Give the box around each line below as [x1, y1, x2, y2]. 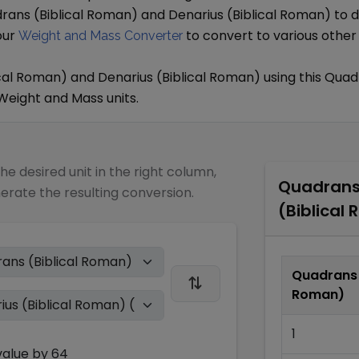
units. [103, 89, 139, 107]
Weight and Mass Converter [18, 28, 183, 43]
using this [260, 68, 325, 87]
